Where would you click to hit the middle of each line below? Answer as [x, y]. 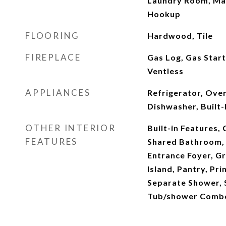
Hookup [164, 14]
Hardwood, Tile [180, 36]
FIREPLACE [53, 57]
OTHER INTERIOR [71, 128]
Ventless [165, 71]
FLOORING [52, 36]
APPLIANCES [58, 93]
